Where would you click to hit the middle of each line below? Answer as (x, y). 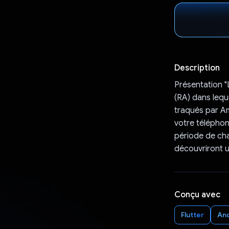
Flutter (192, 214)
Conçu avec (197, 194)
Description (197, 68)
